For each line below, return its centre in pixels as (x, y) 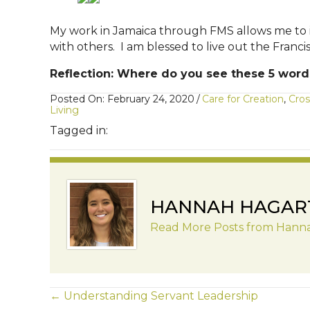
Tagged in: (79, 131)
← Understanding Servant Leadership (154, 296)
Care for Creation (243, 99)
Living (64, 110)
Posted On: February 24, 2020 (122, 99)
